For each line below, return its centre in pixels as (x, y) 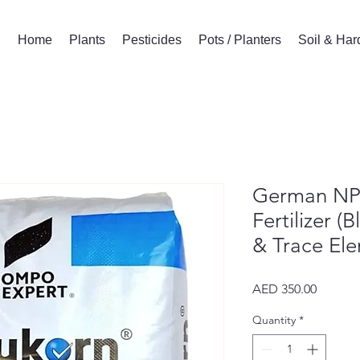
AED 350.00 (284, 288)
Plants (87, 40)
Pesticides (151, 40)
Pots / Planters (239, 40)
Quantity (274, 319)
